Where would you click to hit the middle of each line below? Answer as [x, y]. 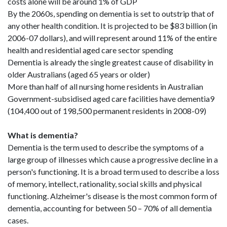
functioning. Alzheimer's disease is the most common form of [112, 196]
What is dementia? [43, 135]
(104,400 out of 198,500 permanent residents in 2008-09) [107, 111]
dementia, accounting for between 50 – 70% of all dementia [110, 208]
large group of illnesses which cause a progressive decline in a [113, 159]
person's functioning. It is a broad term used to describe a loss [113, 172]
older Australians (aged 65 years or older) [79, 74]
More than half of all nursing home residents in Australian [105, 86]
